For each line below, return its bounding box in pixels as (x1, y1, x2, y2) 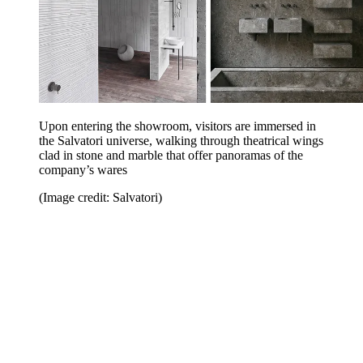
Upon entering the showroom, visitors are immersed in (39, 118, 316, 133)
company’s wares (39, 162, 127, 177)
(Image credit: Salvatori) (39, 190, 162, 204)
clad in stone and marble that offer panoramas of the (39, 147, 303, 162)
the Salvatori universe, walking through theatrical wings (39, 133, 323, 147)
